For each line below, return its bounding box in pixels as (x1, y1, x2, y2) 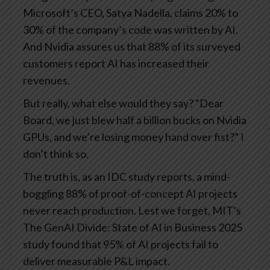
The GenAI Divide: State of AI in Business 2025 (23, 221, 242, 234)
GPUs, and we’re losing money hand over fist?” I (23, 130, 244, 144)
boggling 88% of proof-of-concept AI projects (23, 187, 237, 201)
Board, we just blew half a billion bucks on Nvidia (23, 113, 246, 127)
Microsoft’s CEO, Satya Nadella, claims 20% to (23, 6, 238, 20)
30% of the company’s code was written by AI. (23, 23, 238, 37)
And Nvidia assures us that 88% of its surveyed (23, 40, 240, 54)
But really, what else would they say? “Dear (23, 96, 224, 110)
